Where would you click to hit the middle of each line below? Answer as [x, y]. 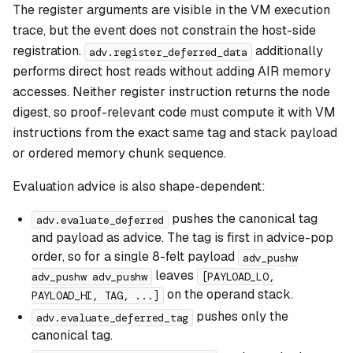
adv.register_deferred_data [168, 52]
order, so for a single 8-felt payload [135, 257]
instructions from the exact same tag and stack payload [175, 133]
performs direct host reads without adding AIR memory [172, 72]
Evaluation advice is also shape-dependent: [139, 187]
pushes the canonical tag [243, 219]
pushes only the [241, 317]
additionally [287, 51]
